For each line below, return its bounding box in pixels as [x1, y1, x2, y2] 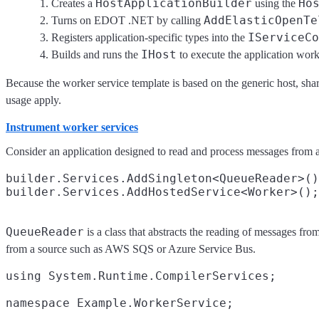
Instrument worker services [6, 121, 138, 133]
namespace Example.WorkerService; [6, 296, 234, 310]
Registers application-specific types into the [51, 31, 248, 43]
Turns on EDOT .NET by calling [51, 14, 204, 26]
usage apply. [6, 94, 61, 106]
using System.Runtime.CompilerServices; [6, 269, 276, 283]
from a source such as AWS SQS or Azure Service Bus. [6, 243, 256, 256]
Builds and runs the [51, 48, 141, 61]
